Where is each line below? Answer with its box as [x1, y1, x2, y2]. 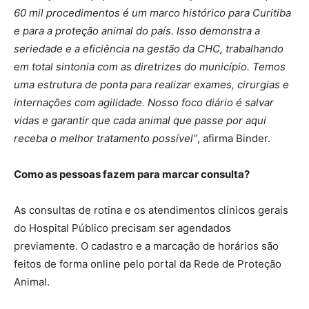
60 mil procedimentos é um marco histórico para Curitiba [14, 6, 291, 19]
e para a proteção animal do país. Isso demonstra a [14, 23, 260, 37]
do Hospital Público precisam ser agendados [14, 221, 231, 235]
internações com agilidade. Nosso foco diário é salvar [14, 95, 274, 109]
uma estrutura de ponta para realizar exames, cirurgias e [14, 77, 289, 91]
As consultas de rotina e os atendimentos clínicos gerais [14, 203, 288, 217]
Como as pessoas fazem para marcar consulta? [14, 167, 250, 181]
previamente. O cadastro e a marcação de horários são [14, 239, 279, 252]
